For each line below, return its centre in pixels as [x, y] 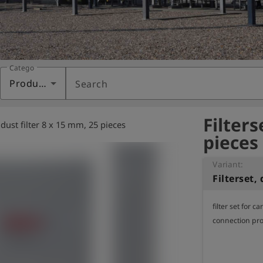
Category [26, 68]
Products [42, 83]
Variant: [228, 164]
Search [91, 84]
